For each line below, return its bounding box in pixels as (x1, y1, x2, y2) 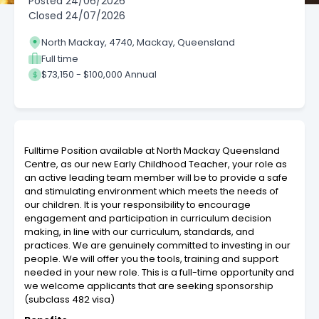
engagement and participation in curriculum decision (24, 211, 271, 225)
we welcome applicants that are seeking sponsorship (24, 278, 273, 293)
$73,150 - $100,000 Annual (41, 68, 157, 82)
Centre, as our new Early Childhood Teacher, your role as (24, 157, 287, 171)
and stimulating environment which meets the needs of (24, 184, 278, 198)
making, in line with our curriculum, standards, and (24, 224, 254, 239)
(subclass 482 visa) (24, 292, 115, 306)
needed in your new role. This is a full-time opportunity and (24, 265, 294, 279)
